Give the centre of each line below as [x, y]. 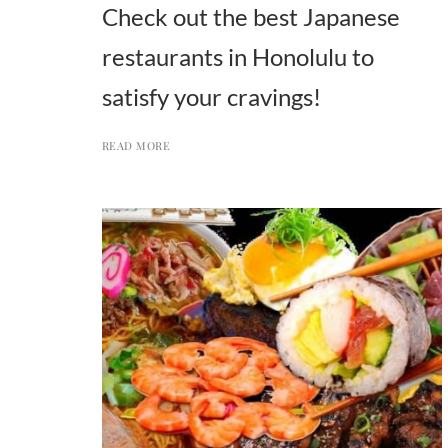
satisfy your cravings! [211, 96]
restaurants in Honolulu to [238, 56]
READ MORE [136, 145]
